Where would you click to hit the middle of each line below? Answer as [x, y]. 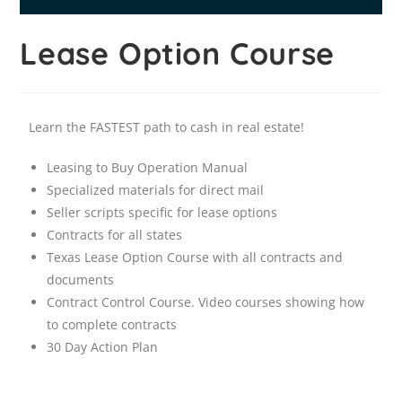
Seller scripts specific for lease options [162, 212]
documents [81, 279]
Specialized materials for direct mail [156, 189]
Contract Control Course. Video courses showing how [206, 301]
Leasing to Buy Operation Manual [148, 167]
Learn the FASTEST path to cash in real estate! [167, 127]
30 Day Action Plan [103, 346]
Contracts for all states [115, 234]
